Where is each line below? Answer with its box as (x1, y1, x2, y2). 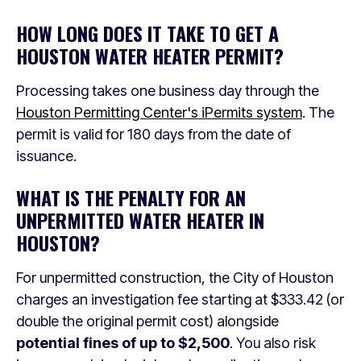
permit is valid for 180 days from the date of (16, 126, 291, 143)
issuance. (16, 147, 77, 164)
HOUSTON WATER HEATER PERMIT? (16, 41, 284, 70)
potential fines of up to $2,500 (16, 334, 230, 351)
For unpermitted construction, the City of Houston (16, 269, 334, 286)
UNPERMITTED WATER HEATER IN (16, 205, 264, 234)
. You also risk (230, 334, 316, 351)
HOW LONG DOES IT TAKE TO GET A (16, 19, 279, 48)
